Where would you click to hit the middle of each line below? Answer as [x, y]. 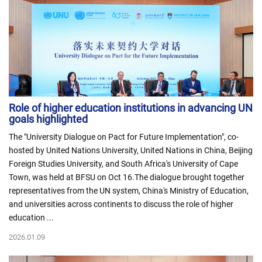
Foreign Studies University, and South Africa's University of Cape [123, 164]
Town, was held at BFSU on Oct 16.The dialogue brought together [127, 177]
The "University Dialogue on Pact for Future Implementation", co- [124, 137]
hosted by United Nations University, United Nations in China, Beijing [131, 150]
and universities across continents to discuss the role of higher [121, 204]
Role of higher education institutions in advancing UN [131, 108]
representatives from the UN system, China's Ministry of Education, [129, 191]
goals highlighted [48, 119]
